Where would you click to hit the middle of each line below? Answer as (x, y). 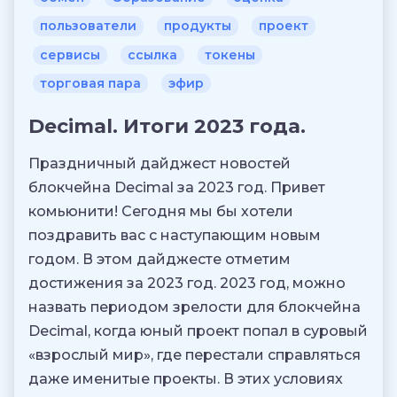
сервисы (70, 54)
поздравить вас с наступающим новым (175, 236)
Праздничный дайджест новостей (160, 164)
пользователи (88, 26)
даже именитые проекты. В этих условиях (186, 379)
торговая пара (90, 84)
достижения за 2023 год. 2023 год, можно (187, 284)
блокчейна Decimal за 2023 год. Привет (177, 188)
